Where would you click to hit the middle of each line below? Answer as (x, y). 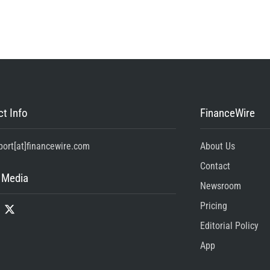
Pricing (213, 206)
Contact (215, 166)
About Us (217, 146)
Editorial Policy (229, 226)
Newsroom (220, 186)
